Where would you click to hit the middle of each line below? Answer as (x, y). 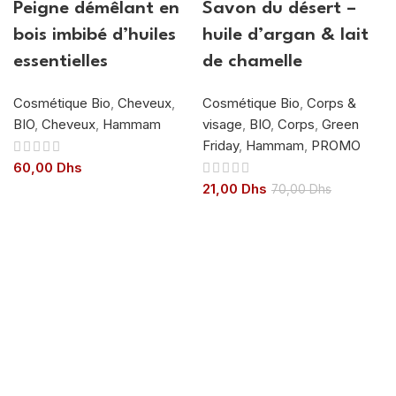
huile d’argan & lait (286, 35)
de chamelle (252, 61)
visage (222, 124)
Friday (221, 145)
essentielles (61, 61)
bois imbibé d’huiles (95, 35)
